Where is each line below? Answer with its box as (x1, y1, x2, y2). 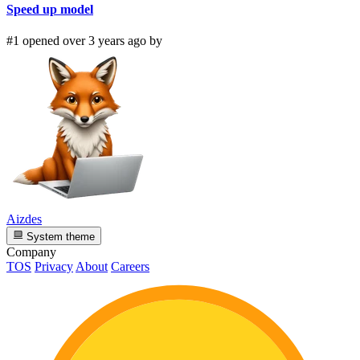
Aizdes (6, 212, 42, 227)
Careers (111, 259, 149, 273)
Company (6, 244, 56, 259)
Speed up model (6, 2, 93, 16)
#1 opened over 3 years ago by (6, 34, 162, 48)
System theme (23, 230, 96, 243)
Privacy (35, 259, 73, 273)
